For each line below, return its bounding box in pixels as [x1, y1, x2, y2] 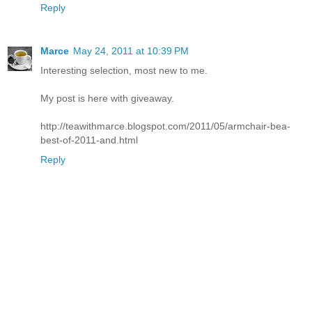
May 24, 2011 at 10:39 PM [73, 45, 189, 56]
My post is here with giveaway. [40, 92, 174, 104]
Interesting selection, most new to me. [40, 64, 208, 76]
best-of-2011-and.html [40, 134, 138, 146]
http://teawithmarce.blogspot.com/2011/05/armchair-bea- [40, 120, 290, 132]
